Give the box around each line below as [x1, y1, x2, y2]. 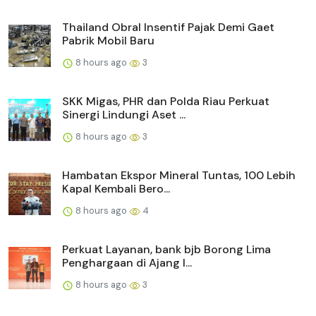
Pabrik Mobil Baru [62, 32, 154, 48]
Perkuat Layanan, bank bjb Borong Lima [62, 241, 271, 257]
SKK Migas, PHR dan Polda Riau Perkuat [62, 93, 269, 109]
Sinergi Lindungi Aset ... [62, 107, 186, 122]
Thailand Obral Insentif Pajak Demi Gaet [62, 19, 274, 35]
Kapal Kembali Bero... [62, 181, 170, 196]
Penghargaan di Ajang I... [62, 255, 192, 270]
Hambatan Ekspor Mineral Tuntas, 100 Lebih [62, 167, 296, 183]
